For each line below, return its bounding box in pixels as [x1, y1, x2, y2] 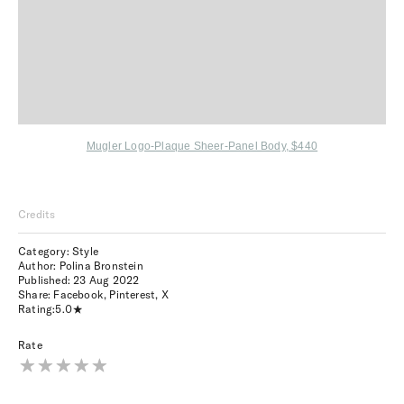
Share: [18, 288, 54, 301]
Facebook [53, 288, 105, 301]
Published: [18, 273, 74, 287]
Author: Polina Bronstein [18, 259, 143, 272]
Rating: [18, 302, 56, 316]
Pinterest [109, 288, 156, 301]
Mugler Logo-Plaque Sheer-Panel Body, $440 [86, 140, 318, 152]
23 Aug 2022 [73, 273, 140, 287]
